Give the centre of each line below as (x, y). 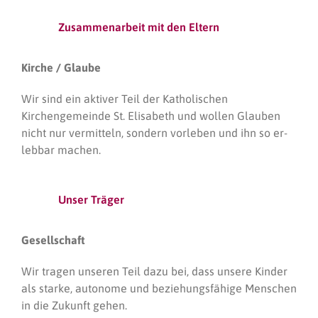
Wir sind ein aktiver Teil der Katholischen (125, 98)
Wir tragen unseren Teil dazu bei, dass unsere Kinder (154, 271)
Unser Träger (90, 199)
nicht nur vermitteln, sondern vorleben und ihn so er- (154, 132)
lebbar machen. (61, 149)
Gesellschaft (53, 240)
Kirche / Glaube (61, 67)
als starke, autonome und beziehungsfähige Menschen (159, 288)
